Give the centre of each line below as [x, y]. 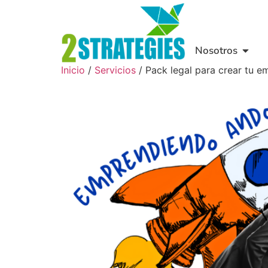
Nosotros [217, 50]
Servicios [115, 70]
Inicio [73, 70]
